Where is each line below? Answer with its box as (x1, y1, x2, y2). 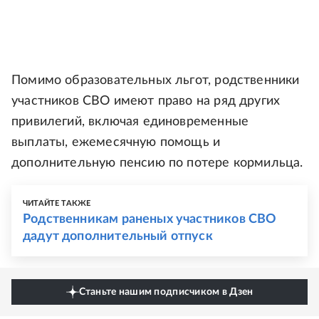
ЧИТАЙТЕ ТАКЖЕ (23, 199, 91, 208)
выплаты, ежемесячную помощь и (11, 136, 221, 150)
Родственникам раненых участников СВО (23, 213, 277, 226)
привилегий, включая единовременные (11, 115, 249, 129)
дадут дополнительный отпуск (23, 230, 213, 244)
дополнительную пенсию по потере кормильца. (11, 157, 303, 170)
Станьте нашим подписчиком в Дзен (78, 287, 253, 298)
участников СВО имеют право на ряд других (11, 95, 281, 108)
